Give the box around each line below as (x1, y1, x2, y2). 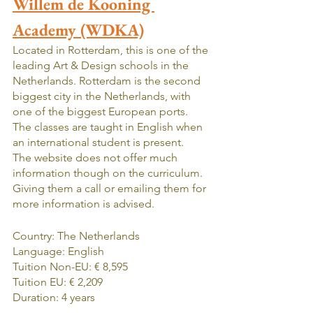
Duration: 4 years (13, 290, 95, 304)
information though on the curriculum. (13, 166, 205, 180)
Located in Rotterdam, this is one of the (13, 43, 211, 57)
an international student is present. (13, 135, 192, 149)
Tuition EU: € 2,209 (13, 275, 103, 289)
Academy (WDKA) (13, 18, 144, 41)
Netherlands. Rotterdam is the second (13, 73, 203, 87)
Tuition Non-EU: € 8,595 (13, 259, 128, 273)
